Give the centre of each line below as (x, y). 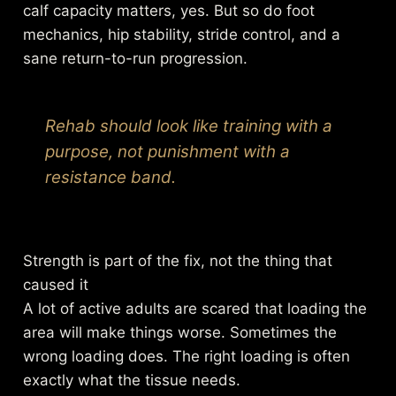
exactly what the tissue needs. (132, 380)
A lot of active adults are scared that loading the (195, 308)
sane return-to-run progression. (136, 58)
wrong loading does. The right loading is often (187, 356)
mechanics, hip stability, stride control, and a (182, 34)
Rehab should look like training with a (189, 126)
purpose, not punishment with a (168, 151)
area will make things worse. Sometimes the (180, 332)
